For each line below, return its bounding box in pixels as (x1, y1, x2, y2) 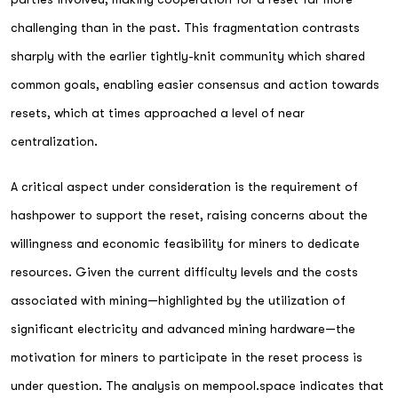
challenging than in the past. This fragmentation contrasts (11, 20, 360, 35)
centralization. (11, 134, 98, 148)
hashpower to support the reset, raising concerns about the (11, 207, 368, 222)
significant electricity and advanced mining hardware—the (11, 321, 355, 336)
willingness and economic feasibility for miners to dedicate (11, 235, 360, 251)
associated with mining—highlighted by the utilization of (11, 292, 346, 307)
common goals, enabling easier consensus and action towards (11, 77, 379, 92)
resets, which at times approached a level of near (11, 106, 305, 120)
